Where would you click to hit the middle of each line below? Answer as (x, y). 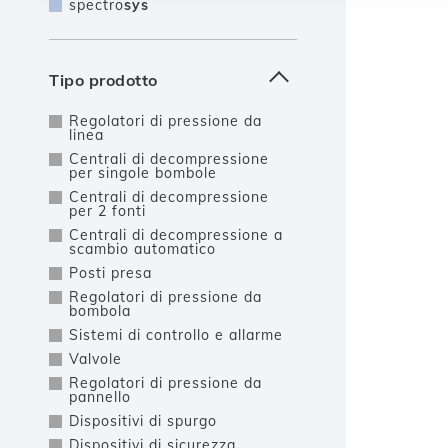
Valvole (95, 359)
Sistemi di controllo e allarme (176, 335)
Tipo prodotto (103, 80)
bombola (100, 311)
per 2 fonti (107, 211)
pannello (100, 397)
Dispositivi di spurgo (143, 421)
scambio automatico (142, 249)
